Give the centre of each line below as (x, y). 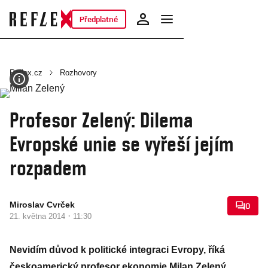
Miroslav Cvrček (42, 205)
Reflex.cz (26, 73)
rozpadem (48, 167)
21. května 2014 (39, 216)
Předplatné (98, 19)
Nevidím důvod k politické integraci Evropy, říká (117, 250)
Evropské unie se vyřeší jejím (122, 144)
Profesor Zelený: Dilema (101, 120)
